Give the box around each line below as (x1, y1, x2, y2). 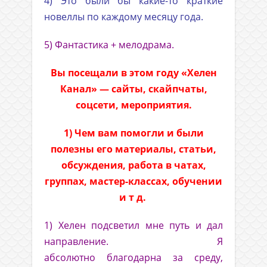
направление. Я (44, 235, 223, 249)
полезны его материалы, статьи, (51, 142, 216, 156)
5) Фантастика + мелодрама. (44, 38, 174, 52)
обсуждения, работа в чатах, (61, 159, 206, 172)
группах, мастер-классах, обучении (45, 175, 222, 188)
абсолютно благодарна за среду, (44, 251, 223, 265)
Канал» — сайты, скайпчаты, (60, 82, 207, 96)
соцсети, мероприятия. (75, 98, 192, 112)
